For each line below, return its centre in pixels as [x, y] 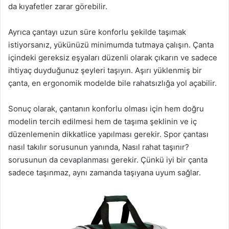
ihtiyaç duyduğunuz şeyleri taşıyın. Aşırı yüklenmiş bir [105, 71]
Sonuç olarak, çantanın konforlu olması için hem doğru [106, 109]
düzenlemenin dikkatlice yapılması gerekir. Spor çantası [108, 134]
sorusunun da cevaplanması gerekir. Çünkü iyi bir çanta [108, 160]
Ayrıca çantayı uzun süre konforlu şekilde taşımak [97, 32]
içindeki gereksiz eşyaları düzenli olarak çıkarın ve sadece [113, 58]
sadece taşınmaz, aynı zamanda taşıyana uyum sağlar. [105, 173]
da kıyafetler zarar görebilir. [58, 7]
